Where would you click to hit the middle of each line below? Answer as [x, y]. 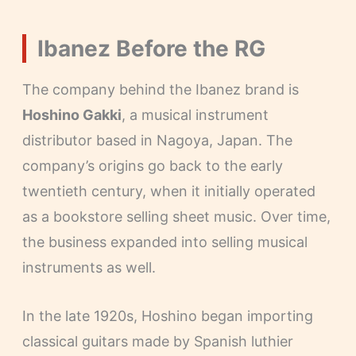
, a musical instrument [195, 115]
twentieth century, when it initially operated [168, 192]
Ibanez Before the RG [151, 49]
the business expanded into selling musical [164, 242]
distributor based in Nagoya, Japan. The [157, 141]
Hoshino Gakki [72, 115]
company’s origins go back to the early [152, 166]
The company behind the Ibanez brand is [160, 90]
